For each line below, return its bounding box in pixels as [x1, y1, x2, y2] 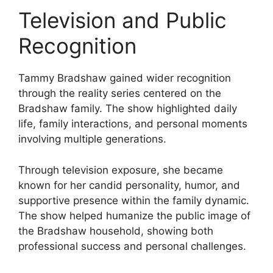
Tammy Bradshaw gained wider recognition [18, 72, 231, 85]
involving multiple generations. [18, 133, 166, 146]
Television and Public [18, 7, 227, 34]
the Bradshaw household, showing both [18, 224, 213, 237]
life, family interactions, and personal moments [18, 118, 247, 130]
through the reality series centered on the [18, 87, 221, 100]
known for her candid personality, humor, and [18, 179, 240, 191]
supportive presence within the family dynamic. [18, 194, 249, 207]
